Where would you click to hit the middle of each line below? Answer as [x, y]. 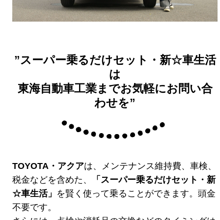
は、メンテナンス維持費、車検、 [150, 166]
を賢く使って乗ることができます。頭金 [136, 194]
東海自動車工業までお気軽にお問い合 [115, 89]
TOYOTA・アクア [48, 166]
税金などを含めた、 [52, 180]
